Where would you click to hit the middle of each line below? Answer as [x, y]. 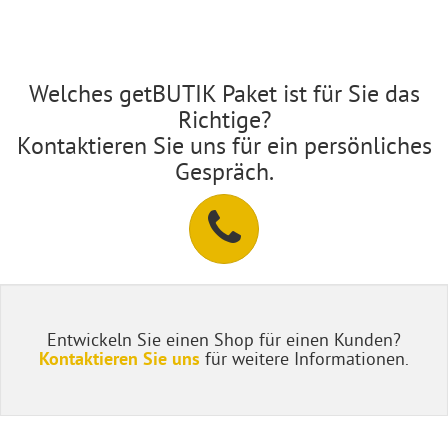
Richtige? [224, 118]
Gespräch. [224, 170]
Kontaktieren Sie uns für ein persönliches [224, 144]
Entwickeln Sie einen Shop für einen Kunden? [224, 339]
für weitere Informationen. [304, 358]
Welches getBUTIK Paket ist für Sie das [224, 92]
